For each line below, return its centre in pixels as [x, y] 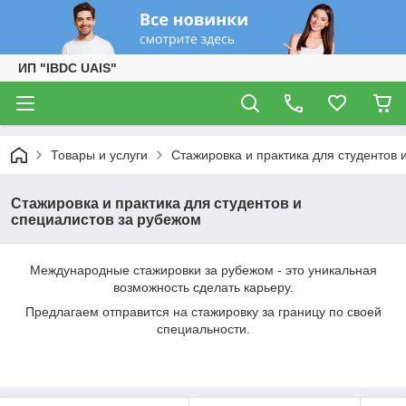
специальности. [203, 329]
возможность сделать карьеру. [203, 287]
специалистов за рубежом [106, 220]
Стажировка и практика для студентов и [156, 203]
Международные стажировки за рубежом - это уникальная [203, 270]
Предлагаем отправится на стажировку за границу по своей [203, 312]
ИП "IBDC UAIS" [68, 68]
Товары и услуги [99, 155]
